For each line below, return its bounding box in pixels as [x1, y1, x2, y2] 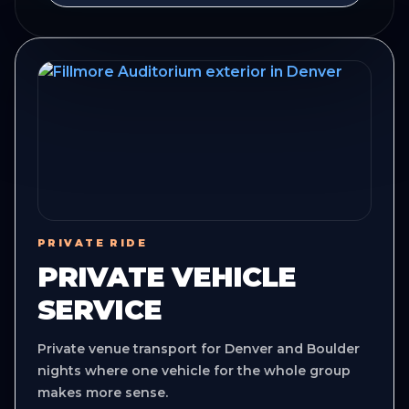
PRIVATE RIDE [37, 236, 148, 249]
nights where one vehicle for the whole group [37, 362, 351, 379]
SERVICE [37, 292, 162, 327]
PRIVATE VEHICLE [37, 259, 297, 294]
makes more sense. [37, 383, 168, 401]
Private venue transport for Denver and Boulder [37, 340, 360, 357]
